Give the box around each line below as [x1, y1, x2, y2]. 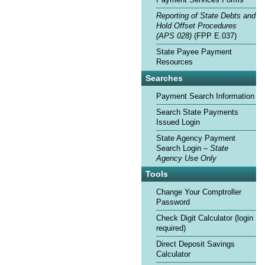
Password [156, 198, 190, 207]
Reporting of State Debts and [156, 12, 256, 21]
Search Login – [156, 144, 210, 153]
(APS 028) [156, 32, 192, 41]
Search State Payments [156, 108, 238, 117]
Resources [156, 58, 193, 67]
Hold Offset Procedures [156, 22, 237, 31]
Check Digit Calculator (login [156, 214, 253, 223]
